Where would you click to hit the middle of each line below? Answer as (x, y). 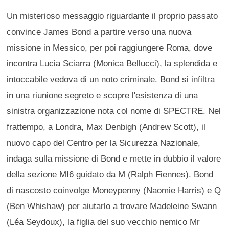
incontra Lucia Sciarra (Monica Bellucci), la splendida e (112, 64)
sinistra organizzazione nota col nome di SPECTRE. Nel (114, 111)
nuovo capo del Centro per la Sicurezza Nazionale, (104, 143)
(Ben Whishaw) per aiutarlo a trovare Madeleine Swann (112, 206)
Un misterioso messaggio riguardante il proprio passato (112, 16)
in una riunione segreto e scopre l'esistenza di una (102, 95)
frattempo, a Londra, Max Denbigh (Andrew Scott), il (106, 127)
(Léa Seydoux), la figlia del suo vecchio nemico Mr (104, 222)
